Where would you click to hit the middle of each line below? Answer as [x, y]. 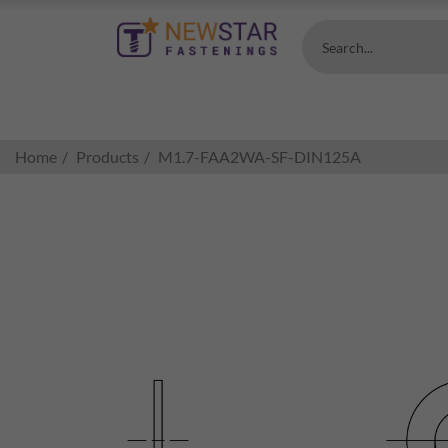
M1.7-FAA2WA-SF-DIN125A [259, 156]
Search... [347, 47]
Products [107, 156]
